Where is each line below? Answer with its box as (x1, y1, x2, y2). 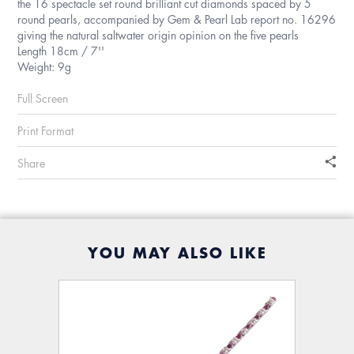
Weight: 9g (17, 58, 72, 75)
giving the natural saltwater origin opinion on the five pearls (17, 27, 299, 43)
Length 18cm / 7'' (17, 43, 105, 59)
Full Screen (17, 90, 69, 107)
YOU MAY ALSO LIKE (87, 243, 267, 263)
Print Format (17, 122, 74, 139)
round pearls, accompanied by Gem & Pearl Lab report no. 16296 (17, 11, 337, 28)
